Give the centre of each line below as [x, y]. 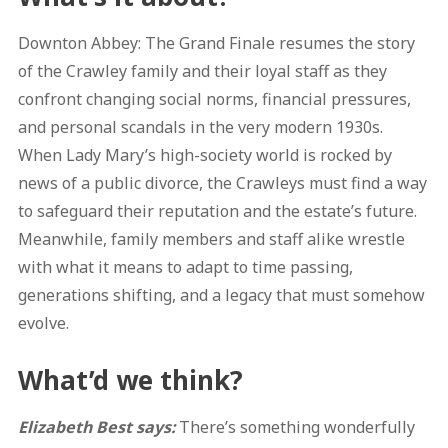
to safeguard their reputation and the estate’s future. [217, 211]
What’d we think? [130, 380]
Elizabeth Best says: [98, 427]
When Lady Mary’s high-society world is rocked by [204, 155]
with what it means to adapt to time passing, [185, 267]
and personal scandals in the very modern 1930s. [200, 127]
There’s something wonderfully [296, 427]
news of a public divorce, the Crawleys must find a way [222, 183]
